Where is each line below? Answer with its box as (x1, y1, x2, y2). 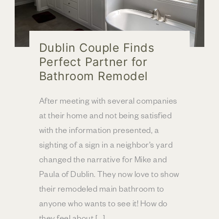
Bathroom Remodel (39, 69, 148, 84)
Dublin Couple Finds (39, 41, 154, 55)
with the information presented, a (39, 124, 159, 135)
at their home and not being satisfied (39, 109, 172, 121)
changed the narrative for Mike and (39, 153, 167, 165)
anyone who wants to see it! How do (39, 197, 168, 209)
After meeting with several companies (39, 95, 177, 106)
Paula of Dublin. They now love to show (39, 168, 179, 179)
